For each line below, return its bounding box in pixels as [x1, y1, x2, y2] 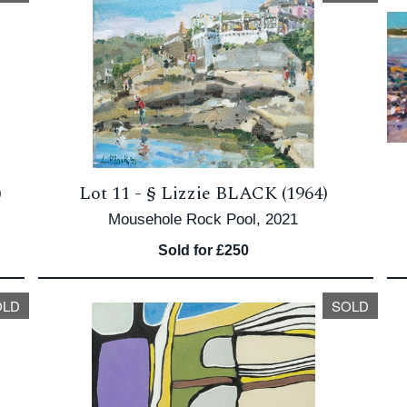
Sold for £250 [157, 243, 249, 258]
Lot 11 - [78, 180, 146, 207]
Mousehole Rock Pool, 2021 [108, 211, 299, 228]
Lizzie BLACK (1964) [160, 180, 328, 207]
